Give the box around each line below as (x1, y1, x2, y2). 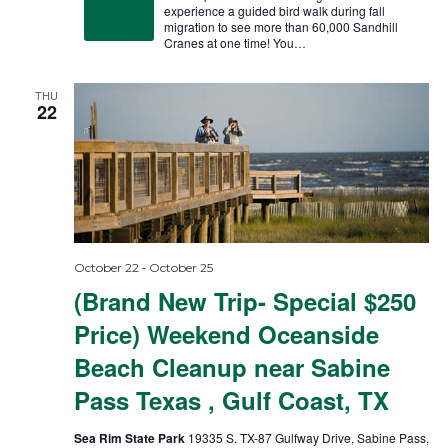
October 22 (73, 260, 139, 276)
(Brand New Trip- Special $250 (73, 284, 416, 319)
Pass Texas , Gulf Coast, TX (73, 383, 389, 418)
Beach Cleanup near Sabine (73, 350, 390, 385)
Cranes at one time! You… (163, 33, 306, 51)
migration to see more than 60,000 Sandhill (163, 17, 398, 35)
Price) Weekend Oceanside (73, 317, 379, 352)
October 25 (148, 260, 213, 276)
